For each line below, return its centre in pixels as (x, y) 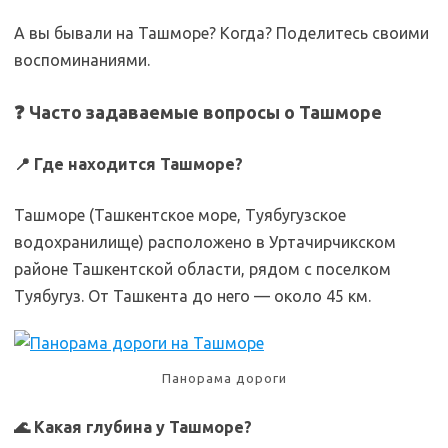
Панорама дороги (224, 378)
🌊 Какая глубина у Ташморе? (133, 427)
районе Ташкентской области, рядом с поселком (202, 269)
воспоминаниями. (82, 60)
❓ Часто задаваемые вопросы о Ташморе (198, 112)
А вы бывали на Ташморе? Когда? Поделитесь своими (221, 33)
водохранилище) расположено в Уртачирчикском (205, 242)
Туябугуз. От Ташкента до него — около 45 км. (192, 296)
